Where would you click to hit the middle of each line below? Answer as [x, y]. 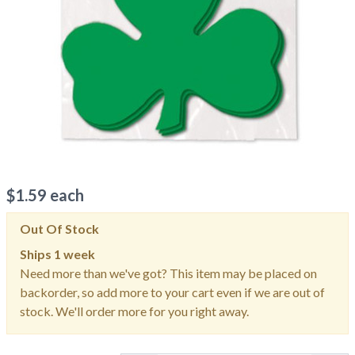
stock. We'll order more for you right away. [134, 311]
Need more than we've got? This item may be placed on [168, 273]
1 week [74, 254]
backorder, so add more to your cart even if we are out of [172, 292]
